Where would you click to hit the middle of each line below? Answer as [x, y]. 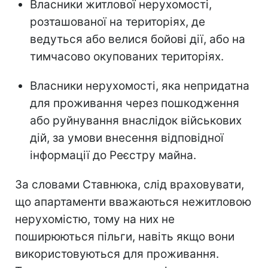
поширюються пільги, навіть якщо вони [125, 236]
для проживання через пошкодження [135, 103]
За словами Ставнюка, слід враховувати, [130, 184]
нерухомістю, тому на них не [95, 219]
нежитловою [217, 202]
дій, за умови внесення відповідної [127, 138]
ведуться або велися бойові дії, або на [138, 39]
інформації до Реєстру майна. [113, 155]
